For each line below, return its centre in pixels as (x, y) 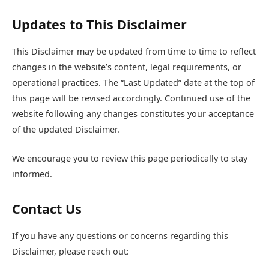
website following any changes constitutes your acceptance (133, 113)
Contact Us (47, 209)
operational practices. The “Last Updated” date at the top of (133, 82)
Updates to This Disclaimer (99, 24)
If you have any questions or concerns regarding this (120, 236)
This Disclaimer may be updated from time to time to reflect (134, 51)
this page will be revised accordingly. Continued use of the (131, 98)
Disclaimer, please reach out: (71, 252)
